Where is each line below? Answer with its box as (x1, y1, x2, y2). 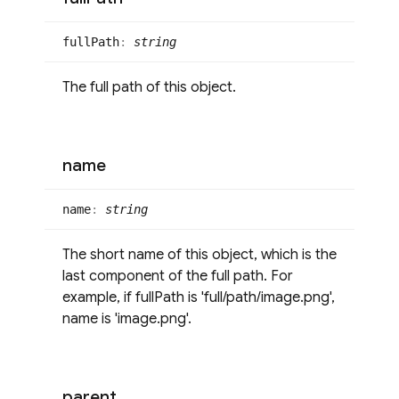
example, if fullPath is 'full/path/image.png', (62, 289, 335, 306)
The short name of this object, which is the (62, 246, 337, 264)
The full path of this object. (62, 78, 236, 96)
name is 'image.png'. (62, 310, 191, 328)
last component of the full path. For (62, 267, 293, 285)
